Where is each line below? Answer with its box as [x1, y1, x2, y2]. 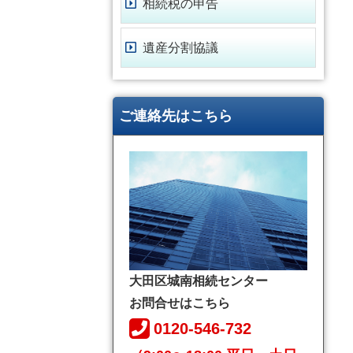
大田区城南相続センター [129, 273, 268, 288]
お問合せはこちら [129, 295, 230, 310]
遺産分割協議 [143, 40, 218, 54]
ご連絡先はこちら [119, 108, 232, 124]
